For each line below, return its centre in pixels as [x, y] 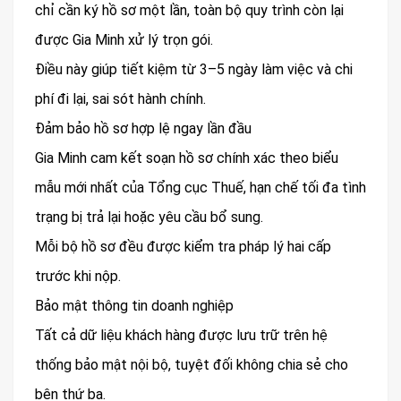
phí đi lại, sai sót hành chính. [120, 99]
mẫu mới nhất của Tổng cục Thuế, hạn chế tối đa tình [200, 188]
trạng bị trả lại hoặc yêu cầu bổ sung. [149, 218]
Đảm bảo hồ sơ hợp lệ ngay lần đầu [143, 129]
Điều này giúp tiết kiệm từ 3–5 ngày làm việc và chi [194, 70]
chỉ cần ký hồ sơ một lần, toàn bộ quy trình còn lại [189, 11]
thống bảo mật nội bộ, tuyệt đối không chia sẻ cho [192, 365]
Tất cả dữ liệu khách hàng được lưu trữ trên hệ [181, 336]
